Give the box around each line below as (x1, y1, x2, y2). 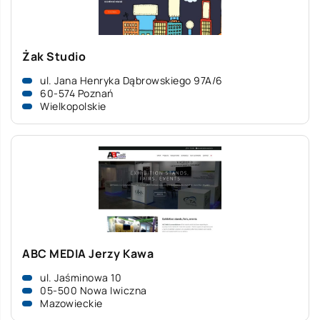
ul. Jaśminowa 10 (40, 271, 121, 284)
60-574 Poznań (40, 86, 114, 100)
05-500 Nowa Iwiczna (40, 284, 147, 297)
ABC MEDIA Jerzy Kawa (22, 246, 154, 261)
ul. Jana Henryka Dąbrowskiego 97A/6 (40, 74, 223, 87)
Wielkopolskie (40, 99, 106, 113)
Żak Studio (22, 49, 86, 64)
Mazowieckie (40, 296, 103, 310)
